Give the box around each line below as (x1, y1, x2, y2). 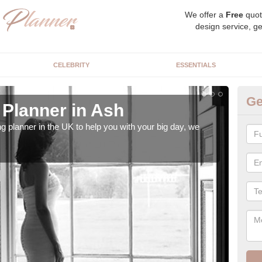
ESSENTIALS (175, 61, 216, 68)
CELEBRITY (53, 61, 89, 68)
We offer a (185, 10, 226, 19)
